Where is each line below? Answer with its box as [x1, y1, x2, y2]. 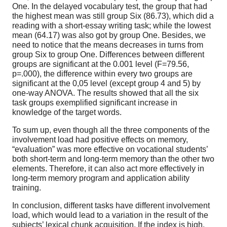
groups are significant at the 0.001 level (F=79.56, [12, 59, 189, 68]
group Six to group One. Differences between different [12, 50, 204, 59]
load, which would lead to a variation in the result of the [12, 210, 208, 219]
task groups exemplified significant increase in [12, 98, 177, 107]
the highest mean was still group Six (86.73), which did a [12, 11, 214, 20]
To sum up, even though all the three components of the [12, 125, 210, 134]
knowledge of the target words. [12, 107, 122, 117]
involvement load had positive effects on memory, [12, 135, 188, 144]
